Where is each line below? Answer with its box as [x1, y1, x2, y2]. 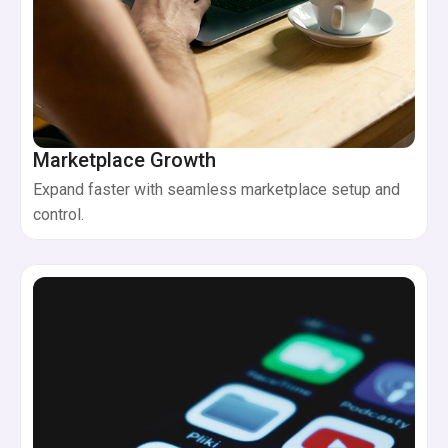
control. [33, 205, 84, 225]
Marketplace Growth [33, 148, 216, 173]
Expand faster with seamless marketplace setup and [33, 180, 400, 200]
